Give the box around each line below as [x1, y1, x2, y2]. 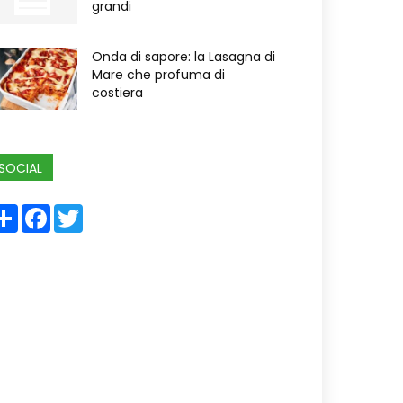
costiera [92, 84, 143, 102]
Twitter [83, 201, 132, 221]
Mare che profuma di [92, 66, 225, 84]
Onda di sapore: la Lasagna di [92, 48, 275, 66]
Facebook [50, 201, 115, 221]
